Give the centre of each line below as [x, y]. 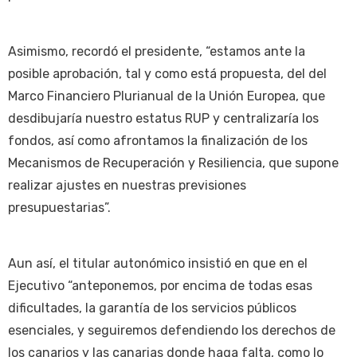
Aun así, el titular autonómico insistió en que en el [158, 264]
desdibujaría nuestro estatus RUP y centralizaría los [163, 118]
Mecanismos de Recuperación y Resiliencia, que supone [173, 163]
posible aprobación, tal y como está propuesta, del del [167, 73]
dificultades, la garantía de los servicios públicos [152, 308]
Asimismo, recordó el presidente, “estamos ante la [157, 51]
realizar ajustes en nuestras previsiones [127, 185]
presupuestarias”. [59, 207]
